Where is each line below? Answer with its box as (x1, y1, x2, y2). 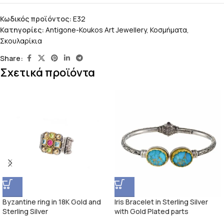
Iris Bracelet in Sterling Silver (114, 197, 208, 207)
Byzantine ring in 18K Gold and (2, 197, 101, 207)
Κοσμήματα (150, 25, 187, 35)
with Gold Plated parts (114, 206, 188, 216)
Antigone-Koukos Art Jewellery (45, 25, 146, 35)
